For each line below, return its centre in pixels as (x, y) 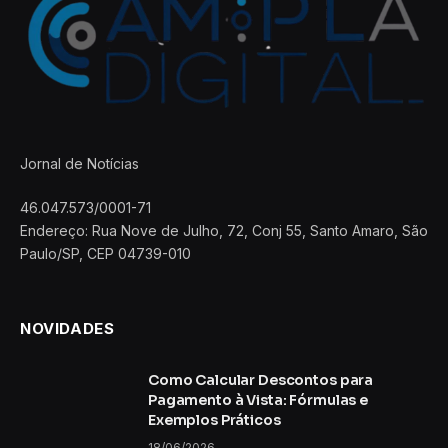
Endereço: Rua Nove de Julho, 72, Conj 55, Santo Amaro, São (224, 231)
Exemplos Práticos (214, 420)
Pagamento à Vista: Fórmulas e (258, 400)
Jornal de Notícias (79, 164)
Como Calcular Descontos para (261, 380)
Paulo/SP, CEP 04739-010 (105, 254)
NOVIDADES (67, 329)
